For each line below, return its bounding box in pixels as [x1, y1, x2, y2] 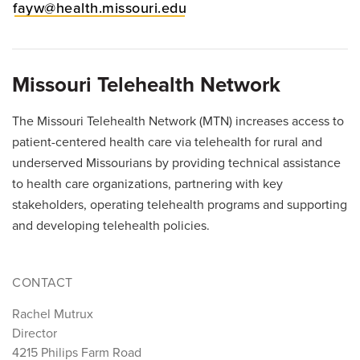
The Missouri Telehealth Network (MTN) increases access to [12, 113, 344, 130]
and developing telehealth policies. [12, 218, 210, 235]
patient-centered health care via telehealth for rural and [12, 134, 322, 151]
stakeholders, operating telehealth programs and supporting [12, 197, 347, 214]
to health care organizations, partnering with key [12, 176, 283, 193]
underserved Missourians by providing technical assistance [12, 155, 341, 172]
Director [12, 325, 57, 342]
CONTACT [12, 275, 73, 292]
